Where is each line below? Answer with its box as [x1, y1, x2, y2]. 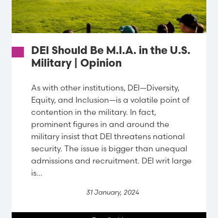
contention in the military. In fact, [31, 107, 156, 117]
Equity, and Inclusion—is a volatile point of [31, 94, 189, 105]
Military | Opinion [31, 58, 122, 70]
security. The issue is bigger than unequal [31, 143, 187, 153]
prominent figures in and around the [31, 119, 169, 129]
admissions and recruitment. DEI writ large [31, 155, 192, 165]
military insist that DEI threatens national [31, 131, 185, 141]
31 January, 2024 [86, 187, 139, 197]
